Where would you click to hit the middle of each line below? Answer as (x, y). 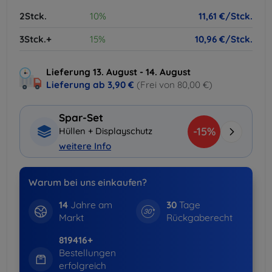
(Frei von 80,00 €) (175, 84)
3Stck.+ (36, 39)
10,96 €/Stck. (224, 39)
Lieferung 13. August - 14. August (118, 72)
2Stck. (33, 16)
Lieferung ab (77, 84)
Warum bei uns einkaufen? (87, 182)
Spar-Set (81, 118)
